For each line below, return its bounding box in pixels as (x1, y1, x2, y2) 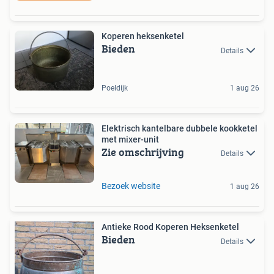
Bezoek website (102, 181, 160, 191)
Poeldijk (102, 84, 128, 93)
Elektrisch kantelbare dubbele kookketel (102, 124, 257, 134)
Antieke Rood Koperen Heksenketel (102, 222, 239, 232)
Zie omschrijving (102, 144, 184, 161)
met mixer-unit (102, 135, 159, 145)
